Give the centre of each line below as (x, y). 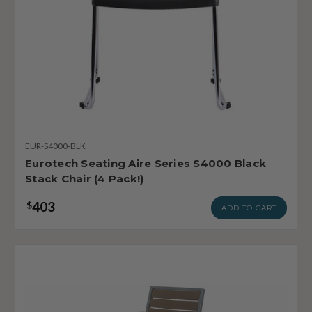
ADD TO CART (249, 208)
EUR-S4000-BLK (55, 146)
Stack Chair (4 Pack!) (85, 178)
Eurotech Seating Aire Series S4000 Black (146, 163)
